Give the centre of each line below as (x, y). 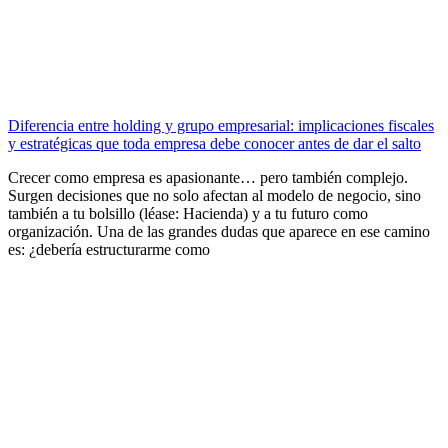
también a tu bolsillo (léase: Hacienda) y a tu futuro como (188, 213)
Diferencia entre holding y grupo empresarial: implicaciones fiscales (221, 125)
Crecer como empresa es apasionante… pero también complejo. (208, 177)
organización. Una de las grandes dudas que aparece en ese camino (219, 231)
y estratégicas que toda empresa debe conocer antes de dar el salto (214, 143)
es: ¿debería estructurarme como (109, 249)
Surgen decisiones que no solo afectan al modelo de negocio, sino (214, 195)
